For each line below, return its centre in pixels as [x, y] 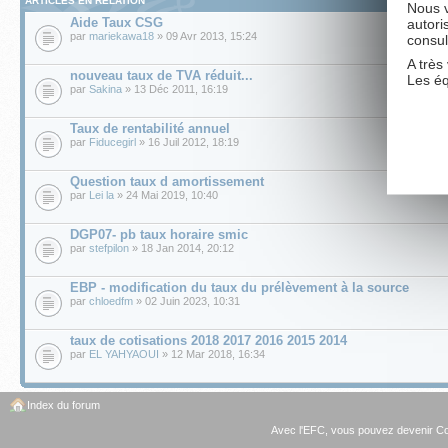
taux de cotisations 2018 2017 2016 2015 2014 [208, 341]
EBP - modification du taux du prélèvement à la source [239, 288]
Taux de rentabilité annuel [150, 129]
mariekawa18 [121, 36]
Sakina [105, 89]
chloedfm [111, 301]
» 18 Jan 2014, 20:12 [181, 248]
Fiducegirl [112, 142]
